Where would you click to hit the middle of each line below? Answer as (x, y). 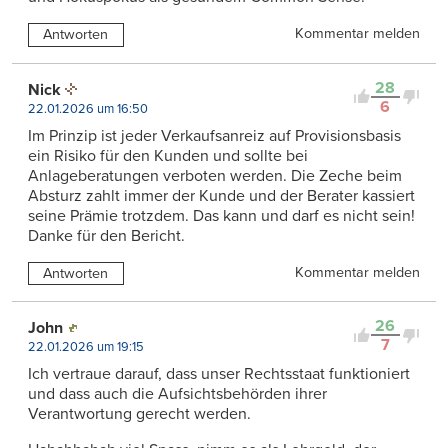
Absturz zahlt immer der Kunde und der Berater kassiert (221, 195)
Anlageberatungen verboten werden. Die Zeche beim (215, 175)
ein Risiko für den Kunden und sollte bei (168, 155)
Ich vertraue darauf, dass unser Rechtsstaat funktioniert (219, 374)
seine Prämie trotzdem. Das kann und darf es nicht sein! (221, 215)
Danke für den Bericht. (106, 235)
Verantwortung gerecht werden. (139, 414)
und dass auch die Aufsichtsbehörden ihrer (177, 394)
